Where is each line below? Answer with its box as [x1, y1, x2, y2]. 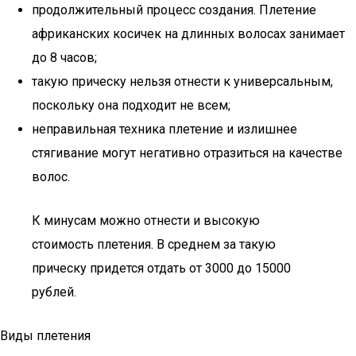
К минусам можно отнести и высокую [32, 213, 260, 228]
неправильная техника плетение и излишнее [32, 122, 297, 137]
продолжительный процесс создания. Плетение [32, 2, 316, 17]
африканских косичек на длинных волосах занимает [32, 26, 345, 41]
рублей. [32, 284, 76, 300]
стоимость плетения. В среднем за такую [32, 237, 276, 252]
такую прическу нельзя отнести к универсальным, [32, 74, 333, 89]
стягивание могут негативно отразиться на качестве [32, 145, 342, 161]
